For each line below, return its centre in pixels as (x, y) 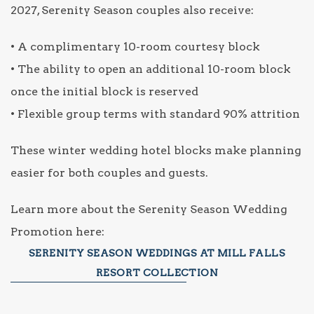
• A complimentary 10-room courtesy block (135, 46)
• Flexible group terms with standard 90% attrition (155, 114)
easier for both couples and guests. (109, 172)
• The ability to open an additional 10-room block (151, 69)
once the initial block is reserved (104, 91)
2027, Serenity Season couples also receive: (132, 10)
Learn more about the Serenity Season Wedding (149, 209)
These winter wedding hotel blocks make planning (156, 150)
